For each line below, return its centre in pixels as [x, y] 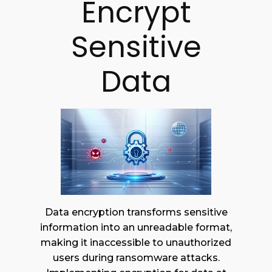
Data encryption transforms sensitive [136, 212]
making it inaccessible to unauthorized [136, 242]
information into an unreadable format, [136, 227]
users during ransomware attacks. [136, 257]
